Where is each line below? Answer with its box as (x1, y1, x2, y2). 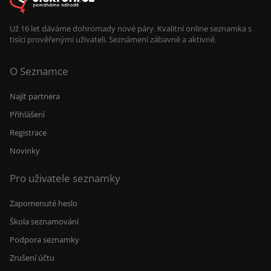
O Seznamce (10, 64, 68, 79)
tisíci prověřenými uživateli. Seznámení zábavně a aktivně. (10, 34, 217, 45)
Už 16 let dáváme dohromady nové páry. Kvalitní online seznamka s (10, 23, 252, 34)
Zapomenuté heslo (10, 198, 77, 209)
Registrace (10, 127, 47, 139)
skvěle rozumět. (45, 2, 95, 11)
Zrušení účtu (10, 252, 54, 264)
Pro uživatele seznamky (10, 171, 120, 186)
